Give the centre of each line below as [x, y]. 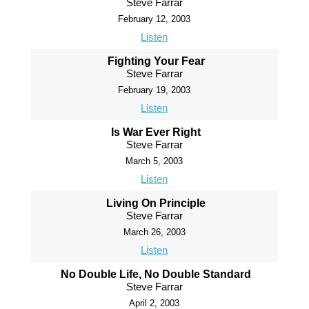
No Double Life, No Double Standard [156, 275]
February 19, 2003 [154, 90]
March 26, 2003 [154, 232]
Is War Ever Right [156, 132]
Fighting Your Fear [156, 61]
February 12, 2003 [154, 19]
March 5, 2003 [154, 161]
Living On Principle [156, 203]
